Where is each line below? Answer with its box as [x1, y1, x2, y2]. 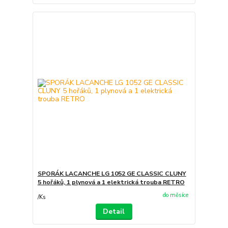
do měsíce [162, 191, 188, 199]
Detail [103, 206, 125, 216]
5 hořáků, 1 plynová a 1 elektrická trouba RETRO [37, 178, 185, 186]
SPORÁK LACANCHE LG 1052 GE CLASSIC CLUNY [37, 169, 186, 178]
